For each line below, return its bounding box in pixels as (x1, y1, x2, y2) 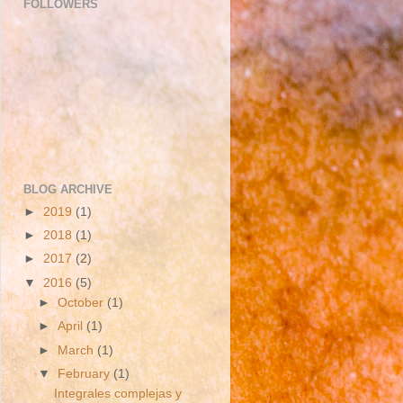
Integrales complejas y (53, 387, 182, 401)
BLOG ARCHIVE (23, 183, 112, 197)
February (58, 366, 114, 381)
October (58, 296, 108, 310)
